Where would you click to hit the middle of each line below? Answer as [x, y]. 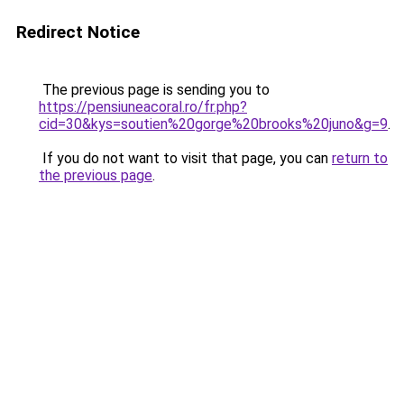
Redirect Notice [78, 32]
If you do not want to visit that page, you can [185, 158]
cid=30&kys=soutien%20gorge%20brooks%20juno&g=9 [213, 124]
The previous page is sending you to [154, 90]
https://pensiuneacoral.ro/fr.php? [143, 107]
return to [360, 158]
